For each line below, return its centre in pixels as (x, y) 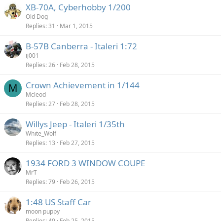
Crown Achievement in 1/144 (83, 85)
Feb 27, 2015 (77, 143)
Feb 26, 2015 (77, 182)
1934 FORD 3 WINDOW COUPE (85, 163)
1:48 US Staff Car (58, 202)
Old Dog (37, 17)
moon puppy (43, 211)
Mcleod (36, 94)
